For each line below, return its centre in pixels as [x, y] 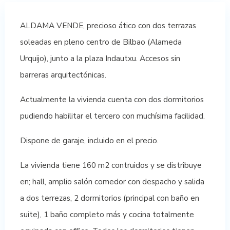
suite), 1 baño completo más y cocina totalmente [107, 215]
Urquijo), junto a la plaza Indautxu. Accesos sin [100, 59]
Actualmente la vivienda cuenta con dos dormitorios [112, 100]
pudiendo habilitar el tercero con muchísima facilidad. [112, 116]
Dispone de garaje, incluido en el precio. [89, 141]
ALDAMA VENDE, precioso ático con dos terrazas [108, 26]
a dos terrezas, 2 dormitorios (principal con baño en [109, 198]
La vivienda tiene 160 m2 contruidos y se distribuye [111, 165]
